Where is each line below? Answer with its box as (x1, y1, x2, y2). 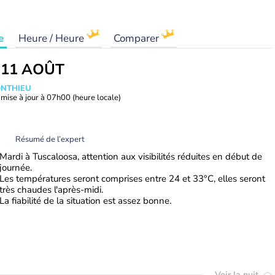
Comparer (114, 31, 161, 45)
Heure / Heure (18, 31, 87, 45)
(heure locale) (72, 92, 121, 103)
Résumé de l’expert (15, 133, 85, 145)
